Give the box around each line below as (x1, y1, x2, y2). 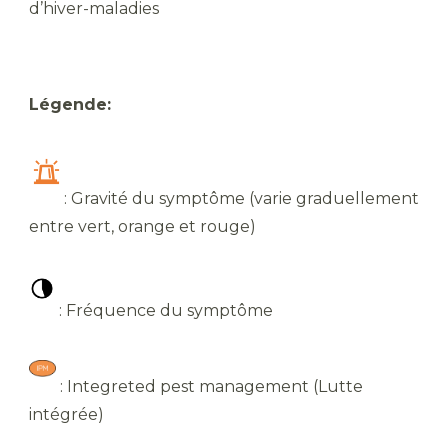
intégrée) (29, 404, 104, 424)
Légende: (29, 94, 111, 114)
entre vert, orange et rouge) (29, 216, 256, 236)
